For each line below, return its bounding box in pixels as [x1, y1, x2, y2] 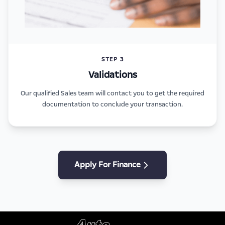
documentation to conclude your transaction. [42, 100, 183, 109]
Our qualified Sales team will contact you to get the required [21, 89, 204, 98]
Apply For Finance [74, 159, 141, 171]
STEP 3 [101, 56, 124, 64]
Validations [88, 68, 137, 82]
